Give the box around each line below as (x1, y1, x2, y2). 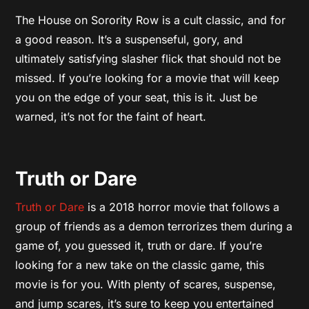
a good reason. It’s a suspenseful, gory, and (15, 32, 243, 46)
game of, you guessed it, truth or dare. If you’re (15, 238, 263, 252)
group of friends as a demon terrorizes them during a (15, 219, 293, 233)
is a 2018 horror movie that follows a (84, 199, 280, 214)
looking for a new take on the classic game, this (15, 257, 265, 272)
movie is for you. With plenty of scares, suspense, (15, 277, 277, 291)
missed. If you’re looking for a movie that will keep (15, 70, 280, 85)
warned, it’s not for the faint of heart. (15, 109, 207, 123)
